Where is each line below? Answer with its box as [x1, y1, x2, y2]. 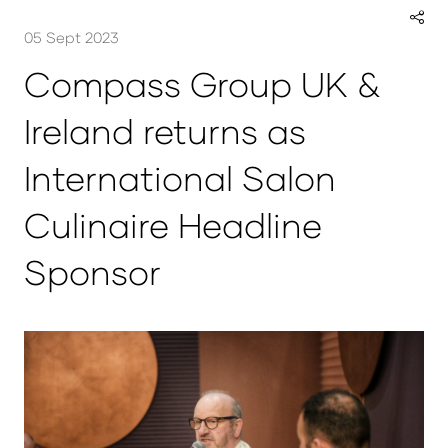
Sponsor [24, 251, 161, 293]
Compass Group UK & [24, 63, 380, 105]
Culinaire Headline [24, 204, 322, 246]
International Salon [24, 157, 336, 199]
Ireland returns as [24, 110, 306, 152]
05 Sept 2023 [24, 28, 119, 47]
